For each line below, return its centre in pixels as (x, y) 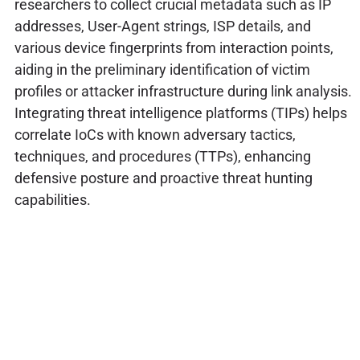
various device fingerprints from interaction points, (174, 48)
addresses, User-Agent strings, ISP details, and (162, 27)
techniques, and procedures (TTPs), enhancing (162, 157)
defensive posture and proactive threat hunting (163, 178)
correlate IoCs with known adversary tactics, (155, 135)
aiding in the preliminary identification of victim (162, 70)
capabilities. (52, 200)
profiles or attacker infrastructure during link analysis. (183, 92)
